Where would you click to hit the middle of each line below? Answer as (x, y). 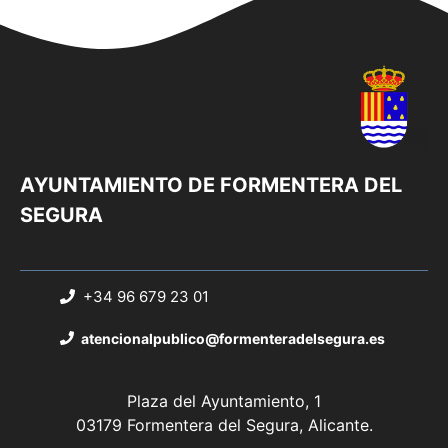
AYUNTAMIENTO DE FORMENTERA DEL (211, 184)
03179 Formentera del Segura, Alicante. (224, 424)
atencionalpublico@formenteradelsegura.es (233, 338)
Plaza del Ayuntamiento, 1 (224, 400)
